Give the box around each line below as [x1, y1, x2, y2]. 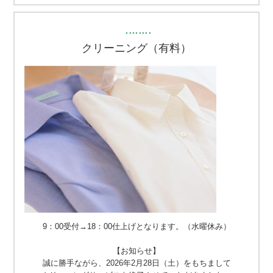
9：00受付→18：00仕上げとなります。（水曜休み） [42, 222, 231, 232]
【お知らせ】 [113, 246, 160, 256]
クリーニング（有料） [82, 42, 191, 55]
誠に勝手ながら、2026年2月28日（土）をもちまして [42, 258, 231, 268]
